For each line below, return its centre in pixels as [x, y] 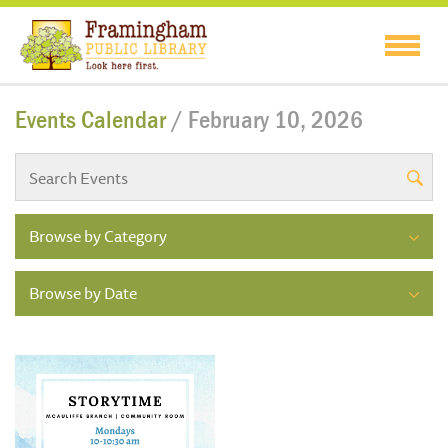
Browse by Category [98, 236]
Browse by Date [83, 293]
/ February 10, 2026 [267, 120]
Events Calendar [93, 120]
